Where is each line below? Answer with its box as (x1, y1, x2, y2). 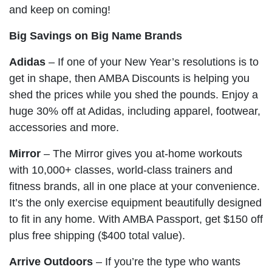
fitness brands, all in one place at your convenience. (9, 180, 260, 192)
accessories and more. (9, 121, 119, 134)
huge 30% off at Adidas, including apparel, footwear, (9, 104, 260, 117)
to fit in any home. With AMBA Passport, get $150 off (9, 212, 263, 225)
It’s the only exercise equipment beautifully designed (9, 196, 262, 209)
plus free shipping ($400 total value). (9, 229, 185, 242)
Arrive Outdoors (9, 255, 93, 268)
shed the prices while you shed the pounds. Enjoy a (9, 88, 258, 101)
